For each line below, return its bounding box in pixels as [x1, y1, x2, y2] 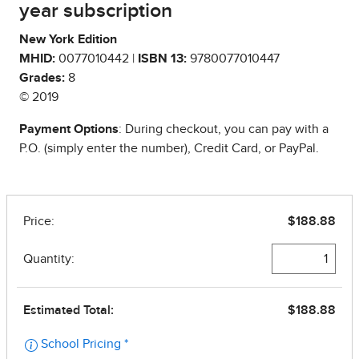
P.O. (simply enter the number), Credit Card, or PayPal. [19, 142, 319, 155]
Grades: [19, 71, 65, 85]
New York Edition [19, 33, 117, 46]
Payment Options [19, 123, 119, 136]
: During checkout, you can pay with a [119, 123, 329, 136]
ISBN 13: [138, 52, 187, 66]
